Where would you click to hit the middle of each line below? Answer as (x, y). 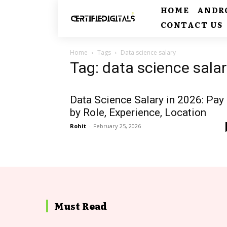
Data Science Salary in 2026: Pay (147, 100)
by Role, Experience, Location (138, 112)
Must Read (81, 206)
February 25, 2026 (117, 126)
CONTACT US (192, 25)
